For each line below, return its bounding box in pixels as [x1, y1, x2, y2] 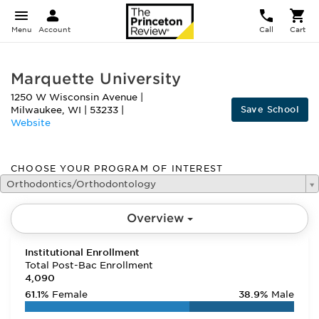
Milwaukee [11, 105, 62, 115]
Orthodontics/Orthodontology [6, 179, 156, 189]
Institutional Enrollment [25, 247, 140, 258]
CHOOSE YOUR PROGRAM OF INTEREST [11, 163, 224, 174]
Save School [240, 104, 299, 115]
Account [38, 25, 70, 33]
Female [52, 289, 88, 300]
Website [11, 117, 51, 128]
